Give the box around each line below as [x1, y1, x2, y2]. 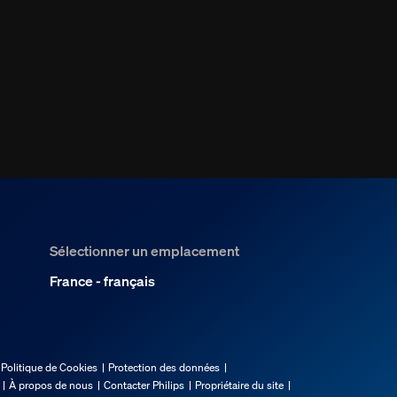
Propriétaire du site [195, 378, 284, 393]
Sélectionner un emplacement [50, 241, 239, 261]
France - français [50, 271, 155, 292]
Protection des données [108, 361, 220, 375]
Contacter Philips [104, 378, 184, 393]
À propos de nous [9, 378, 93, 393]
